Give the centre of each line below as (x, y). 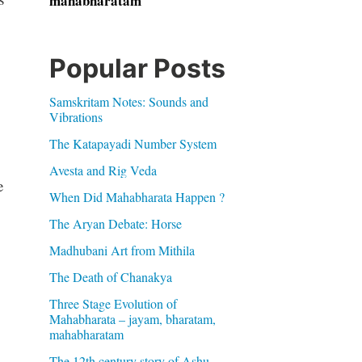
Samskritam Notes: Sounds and (128, 101)
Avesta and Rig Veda (103, 170)
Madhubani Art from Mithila (122, 250)
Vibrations (76, 117)
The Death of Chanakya (110, 277)
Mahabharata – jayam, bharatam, (132, 319)
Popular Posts (137, 68)
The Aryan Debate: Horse (115, 223)
